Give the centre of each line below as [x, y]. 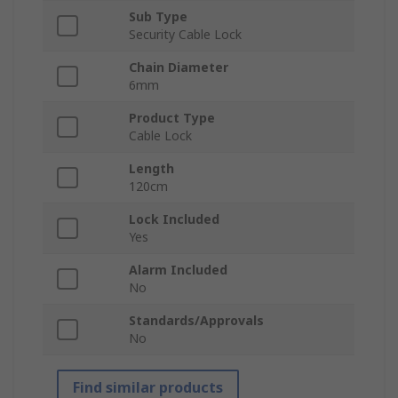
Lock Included [174, 219]
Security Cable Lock [185, 35]
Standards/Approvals [196, 321]
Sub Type [158, 17]
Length [151, 169]
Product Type [172, 118]
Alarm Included [178, 270]
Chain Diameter [179, 68]
